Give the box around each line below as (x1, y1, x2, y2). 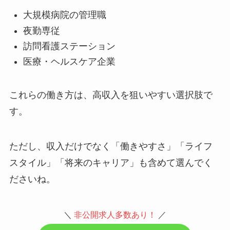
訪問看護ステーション (23, 41, 116, 51)
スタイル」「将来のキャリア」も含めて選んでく (9, 158, 213, 168)
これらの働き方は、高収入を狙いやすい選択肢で (9, 90, 213, 101)
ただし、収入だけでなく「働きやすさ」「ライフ (9, 141, 213, 152)
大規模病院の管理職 (23, 10, 106, 21)
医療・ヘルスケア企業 (23, 56, 116, 67)
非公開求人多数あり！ (74, 209, 158, 219)
